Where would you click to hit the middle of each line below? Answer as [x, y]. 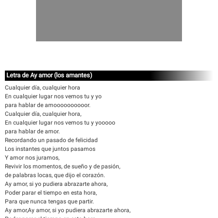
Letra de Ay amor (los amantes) [49, 75]
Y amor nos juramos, [32, 158]
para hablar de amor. [32, 131]
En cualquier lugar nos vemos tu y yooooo [60, 123]
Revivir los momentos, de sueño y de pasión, [63, 166]
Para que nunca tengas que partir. [49, 201]
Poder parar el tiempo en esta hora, [51, 193]
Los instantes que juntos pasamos [50, 149]
